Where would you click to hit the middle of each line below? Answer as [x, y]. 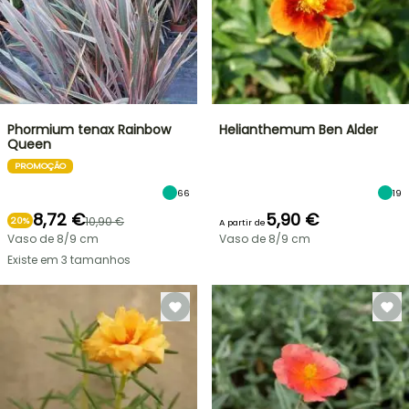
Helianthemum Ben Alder [299, 130]
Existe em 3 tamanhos [69, 260]
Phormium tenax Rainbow [89, 130]
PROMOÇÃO [40, 166]
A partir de [242, 222]
